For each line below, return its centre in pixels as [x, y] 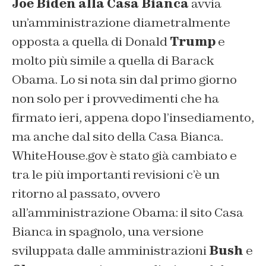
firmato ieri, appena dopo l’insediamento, [133, 118]
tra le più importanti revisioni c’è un [116, 175]
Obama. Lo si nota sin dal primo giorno [124, 80]
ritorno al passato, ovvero [86, 194]
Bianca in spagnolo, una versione [108, 232]
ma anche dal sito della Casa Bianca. [118, 137]
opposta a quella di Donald [91, 42]
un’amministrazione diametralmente [121, 23]
